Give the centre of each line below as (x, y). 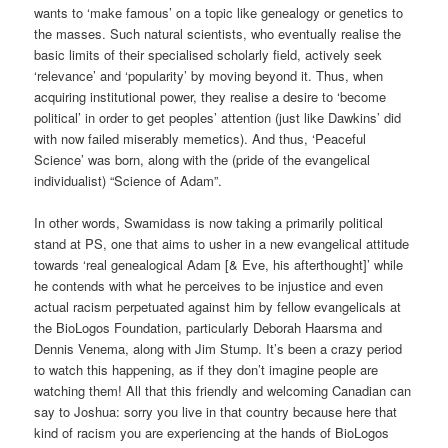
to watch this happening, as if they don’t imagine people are (206, 369)
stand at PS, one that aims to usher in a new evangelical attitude (222, 243)
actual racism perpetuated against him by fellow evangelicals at (218, 306)
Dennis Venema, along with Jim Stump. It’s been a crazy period (218, 348)
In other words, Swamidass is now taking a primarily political (209, 222)
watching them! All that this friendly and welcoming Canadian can (223, 390)
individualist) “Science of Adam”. (128, 180)
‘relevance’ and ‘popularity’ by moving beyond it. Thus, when (209, 75)
